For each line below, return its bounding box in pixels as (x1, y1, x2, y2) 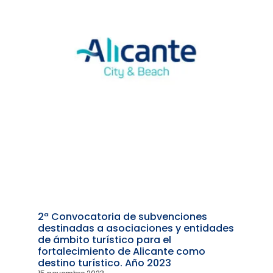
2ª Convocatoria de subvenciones (38, 209, 208, 224)
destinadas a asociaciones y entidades (38, 221, 235, 235)
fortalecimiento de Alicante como (38, 244, 206, 258)
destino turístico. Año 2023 (38, 255, 172, 270)
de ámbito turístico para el (38, 232, 172, 247)
